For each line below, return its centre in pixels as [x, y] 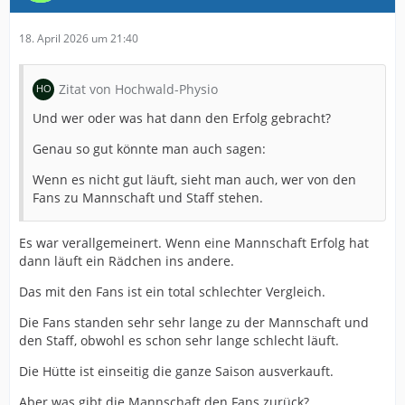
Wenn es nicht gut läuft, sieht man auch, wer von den [194, 179]
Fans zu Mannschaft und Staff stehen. [148, 197]
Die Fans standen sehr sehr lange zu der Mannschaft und [194, 322]
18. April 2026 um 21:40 [79, 38]
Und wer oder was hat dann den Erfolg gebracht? [182, 118]
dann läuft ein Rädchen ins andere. [127, 260]
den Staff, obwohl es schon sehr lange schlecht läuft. [179, 340]
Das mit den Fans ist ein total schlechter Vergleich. [172, 291]
